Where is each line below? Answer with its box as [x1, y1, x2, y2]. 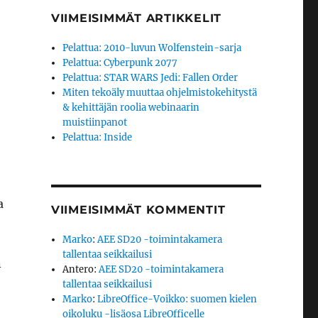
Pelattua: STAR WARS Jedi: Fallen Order [62, 72, 238, 84]
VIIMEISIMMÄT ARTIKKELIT [50, 11, 222, 25]
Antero [62, 263, 94, 275]
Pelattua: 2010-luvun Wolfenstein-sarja [62, 42, 242, 54]
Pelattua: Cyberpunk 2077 [62, 57, 178, 69]
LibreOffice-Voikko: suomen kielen [97, 293, 258, 305]
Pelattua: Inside [62, 131, 133, 143]
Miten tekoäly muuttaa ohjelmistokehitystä [62, 87, 258, 99]
